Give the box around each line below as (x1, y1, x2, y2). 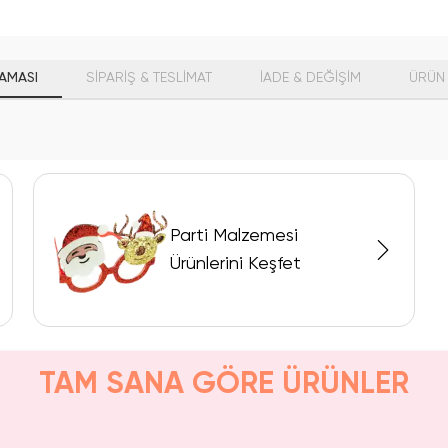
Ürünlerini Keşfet (170, 255, 302, 273)
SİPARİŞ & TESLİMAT (86, 71, 212, 85)
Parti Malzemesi (170, 227, 299, 245)
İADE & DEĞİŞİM (260, 71, 361, 85)
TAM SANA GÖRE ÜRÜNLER (39, 370, 409, 400)
